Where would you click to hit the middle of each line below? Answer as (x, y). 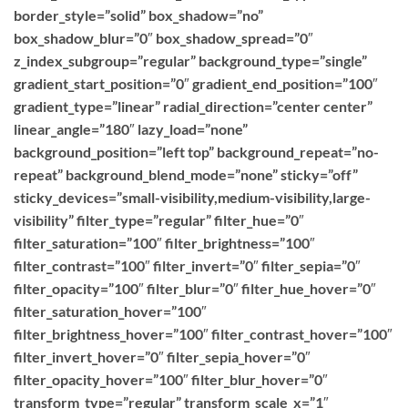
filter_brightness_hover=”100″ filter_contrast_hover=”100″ (203, 334)
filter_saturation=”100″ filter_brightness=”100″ (164, 243)
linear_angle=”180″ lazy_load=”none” (131, 129)
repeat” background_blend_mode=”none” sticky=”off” (186, 174)
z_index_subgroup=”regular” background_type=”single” (190, 61)
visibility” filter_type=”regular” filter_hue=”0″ (159, 220)
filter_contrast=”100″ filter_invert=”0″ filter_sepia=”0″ (187, 265)
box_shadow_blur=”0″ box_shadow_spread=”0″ (163, 38)
